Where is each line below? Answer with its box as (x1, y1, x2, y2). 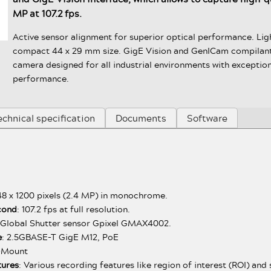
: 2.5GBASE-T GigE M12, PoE (2, 229, 119, 244)
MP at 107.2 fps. (13, 6, 82, 21)
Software (187, 111, 228, 125)
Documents (116, 111, 167, 125)
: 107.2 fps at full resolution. (17, 201, 131, 216)
